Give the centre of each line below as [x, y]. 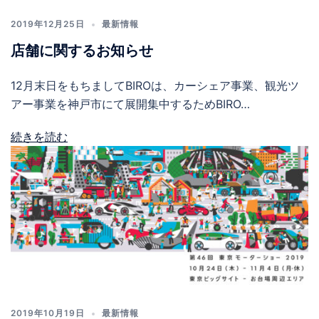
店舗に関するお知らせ [82, 51]
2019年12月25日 [48, 24]
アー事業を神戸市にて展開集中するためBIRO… [130, 104]
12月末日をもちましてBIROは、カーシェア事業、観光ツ [155, 85]
